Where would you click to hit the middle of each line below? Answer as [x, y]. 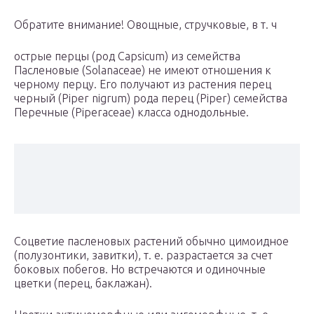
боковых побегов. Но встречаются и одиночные [140, 269]
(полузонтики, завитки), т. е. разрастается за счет [143, 255]
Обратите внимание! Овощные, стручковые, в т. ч [145, 25]
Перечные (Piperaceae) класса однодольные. [131, 112]
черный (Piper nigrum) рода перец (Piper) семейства [151, 98]
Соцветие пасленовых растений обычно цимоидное [151, 241]
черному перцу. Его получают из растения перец [143, 84]
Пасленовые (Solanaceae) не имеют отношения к [143, 70]
